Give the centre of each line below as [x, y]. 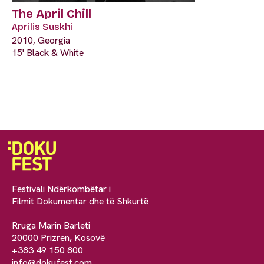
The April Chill [52, 13]
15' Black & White [48, 52]
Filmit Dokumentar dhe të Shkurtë [80, 201]
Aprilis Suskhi [42, 27]
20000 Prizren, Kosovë [58, 237]
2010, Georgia [41, 40]
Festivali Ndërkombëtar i [61, 189]
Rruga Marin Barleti [51, 225]
